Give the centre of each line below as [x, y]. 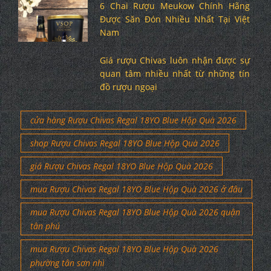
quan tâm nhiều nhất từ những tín [175, 73]
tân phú [45, 226]
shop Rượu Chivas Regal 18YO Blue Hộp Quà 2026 [125, 143]
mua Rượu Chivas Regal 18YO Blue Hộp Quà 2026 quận [135, 212]
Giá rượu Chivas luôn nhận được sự [175, 60]
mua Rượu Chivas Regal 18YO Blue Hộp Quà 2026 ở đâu [136, 189]
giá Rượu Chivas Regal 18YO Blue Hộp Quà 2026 [122, 166]
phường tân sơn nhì [67, 263]
